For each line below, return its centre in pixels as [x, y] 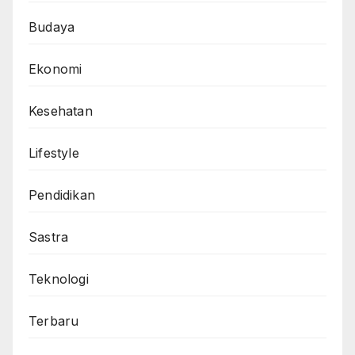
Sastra [49, 237]
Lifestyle [54, 153]
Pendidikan [62, 195]
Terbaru [54, 321]
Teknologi [59, 279]
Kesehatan [61, 111]
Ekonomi [55, 69]
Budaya [52, 27]
